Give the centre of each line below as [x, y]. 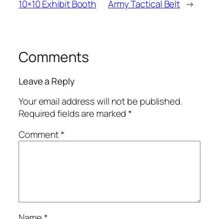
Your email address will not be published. [100, 101]
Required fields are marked [74, 113]
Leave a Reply [47, 81]
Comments [54, 57]
